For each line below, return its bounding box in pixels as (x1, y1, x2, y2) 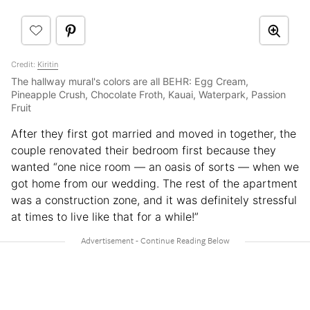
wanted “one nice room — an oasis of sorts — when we (11, 160, 299, 174)
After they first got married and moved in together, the (11, 127, 296, 141)
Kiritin (37, 60, 58, 70)
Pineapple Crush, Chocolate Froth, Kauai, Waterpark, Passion (11, 89, 286, 101)
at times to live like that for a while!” (11, 210, 199, 224)
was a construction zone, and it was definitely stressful (11, 193, 297, 208)
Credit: (11, 60, 37, 70)
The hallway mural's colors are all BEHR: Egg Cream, (11, 75, 248, 88)
